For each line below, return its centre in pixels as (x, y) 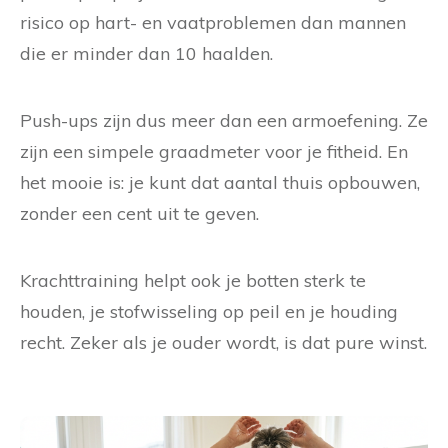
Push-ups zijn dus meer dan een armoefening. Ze (224, 121)
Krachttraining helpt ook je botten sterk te (193, 281)
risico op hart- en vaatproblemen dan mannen (213, 23)
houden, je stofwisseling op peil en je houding (209, 312)
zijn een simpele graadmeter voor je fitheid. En (214, 152)
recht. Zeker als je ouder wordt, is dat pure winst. (223, 343)
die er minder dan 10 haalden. (146, 54)
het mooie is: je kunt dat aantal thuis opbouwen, (220, 183)
